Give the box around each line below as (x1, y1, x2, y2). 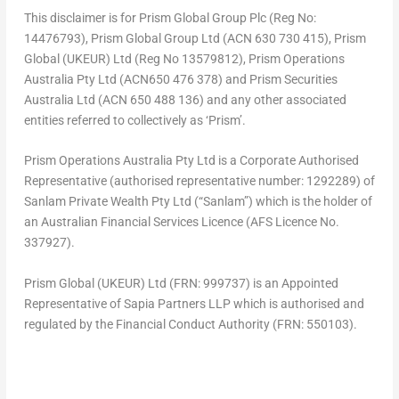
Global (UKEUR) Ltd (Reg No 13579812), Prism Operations (23, 51, 345, 66)
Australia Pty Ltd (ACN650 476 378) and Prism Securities (23, 71, 338, 86)
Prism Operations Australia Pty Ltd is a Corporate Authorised (23, 153, 359, 168)
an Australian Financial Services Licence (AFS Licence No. (23, 215, 339, 230)
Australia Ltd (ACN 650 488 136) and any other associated (23, 92, 346, 107)
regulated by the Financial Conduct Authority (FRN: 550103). (23, 316, 357, 331)
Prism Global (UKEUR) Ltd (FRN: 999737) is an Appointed (23, 275, 338, 290)
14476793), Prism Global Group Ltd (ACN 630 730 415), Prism (23, 30, 366, 45)
